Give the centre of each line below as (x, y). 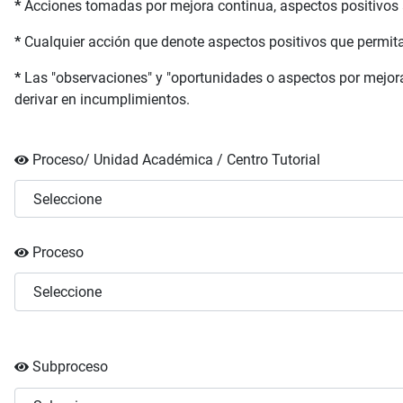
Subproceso (70, 367)
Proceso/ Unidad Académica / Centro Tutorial (176, 159)
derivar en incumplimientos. (102, 99)
